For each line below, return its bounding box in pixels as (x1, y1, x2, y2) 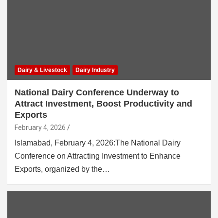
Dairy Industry (75, 66, 115, 73)
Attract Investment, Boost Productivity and (15, 98, 192, 109)
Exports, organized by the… (15, 164, 110, 173)
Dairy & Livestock (18, 66, 67, 73)
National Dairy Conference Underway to (15, 87, 179, 97)
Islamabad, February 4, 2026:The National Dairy (15, 138, 181, 147)
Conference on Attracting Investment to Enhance (15, 151, 181, 160)
